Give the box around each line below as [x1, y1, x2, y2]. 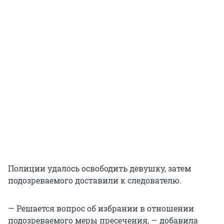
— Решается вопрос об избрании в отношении [8, 203, 194, 214]
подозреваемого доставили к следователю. [8, 175, 181, 186]
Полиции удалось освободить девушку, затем [8, 163, 191, 174]
